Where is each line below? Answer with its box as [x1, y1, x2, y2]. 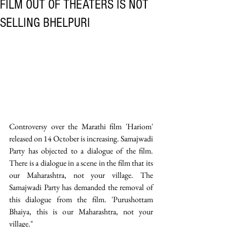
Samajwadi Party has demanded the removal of [9, 182, 153, 193]
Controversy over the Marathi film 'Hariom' [9, 121, 153, 132]
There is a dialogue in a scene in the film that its [9, 158, 153, 169]
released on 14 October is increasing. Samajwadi [9, 133, 153, 144]
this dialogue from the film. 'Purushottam [9, 194, 153, 205]
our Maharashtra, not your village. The [9, 170, 153, 181]
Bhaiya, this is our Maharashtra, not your [9, 206, 153, 217]
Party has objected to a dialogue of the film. [9, 145, 153, 157]
